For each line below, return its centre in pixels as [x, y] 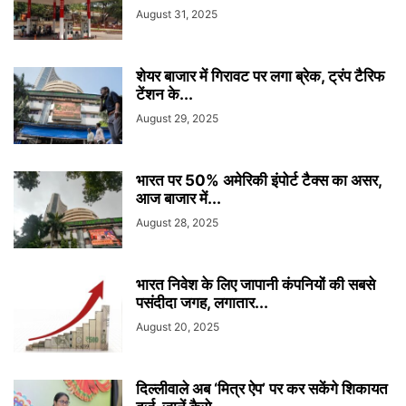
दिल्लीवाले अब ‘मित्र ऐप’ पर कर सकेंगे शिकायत [262, 389]
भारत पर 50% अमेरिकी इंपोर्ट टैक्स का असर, [259, 180]
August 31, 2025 [177, 14]
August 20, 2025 [178, 327]
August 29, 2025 [177, 118]
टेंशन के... [164, 94]
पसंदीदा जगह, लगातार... [202, 303]
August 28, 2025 [177, 222]
